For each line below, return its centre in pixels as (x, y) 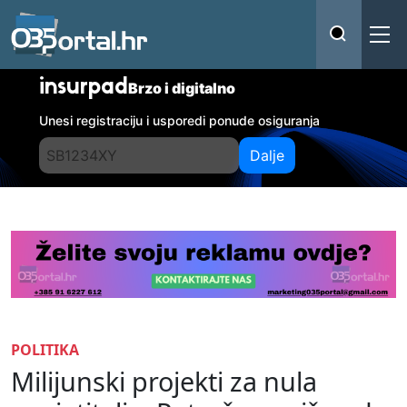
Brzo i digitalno (182, 88)
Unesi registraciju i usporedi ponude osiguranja (180, 120)
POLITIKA (45, 349)
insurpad (84, 88)
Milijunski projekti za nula (164, 381)
